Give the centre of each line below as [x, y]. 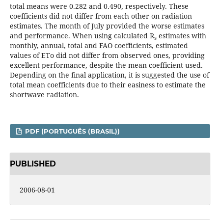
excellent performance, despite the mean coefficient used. [106, 65]
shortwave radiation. [44, 95]
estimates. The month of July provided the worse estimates [107, 26]
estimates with [181, 36]
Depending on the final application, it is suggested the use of [109, 75]
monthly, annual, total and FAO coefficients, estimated [99, 46]
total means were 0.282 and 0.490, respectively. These [99, 6]
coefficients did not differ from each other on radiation [101, 16]
